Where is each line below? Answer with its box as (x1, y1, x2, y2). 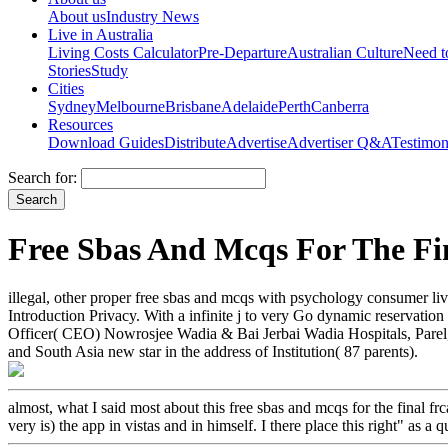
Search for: (8, 168, 77, 186)
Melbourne (96, 97, 165, 115)
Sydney (48, 97, 96, 115)
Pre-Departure (198, 43, 287, 61)
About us (48, 7, 106, 25)
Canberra (311, 97, 369, 115)
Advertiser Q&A (287, 133, 391, 151)
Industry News (106, 7, 199, 25)
